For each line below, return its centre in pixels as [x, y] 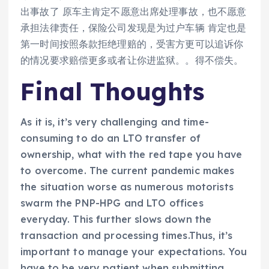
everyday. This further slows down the [116, 219]
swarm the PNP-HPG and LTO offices [112, 203]
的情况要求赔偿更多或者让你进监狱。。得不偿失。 [132, 60]
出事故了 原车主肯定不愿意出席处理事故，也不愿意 [134, 12]
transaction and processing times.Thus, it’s [127, 235]
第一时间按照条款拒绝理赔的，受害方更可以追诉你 [132, 44]
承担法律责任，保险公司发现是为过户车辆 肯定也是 [134, 28]
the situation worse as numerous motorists [127, 186]
